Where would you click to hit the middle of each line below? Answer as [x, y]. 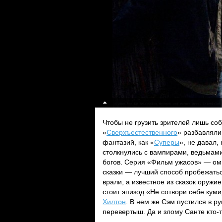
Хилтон [114, 202]
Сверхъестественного [142, 132]
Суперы [167, 142]
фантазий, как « [128, 142]
